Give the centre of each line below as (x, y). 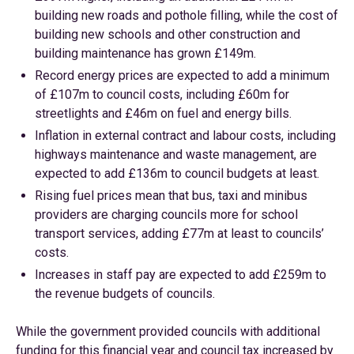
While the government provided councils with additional (168, 331)
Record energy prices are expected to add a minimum (182, 75)
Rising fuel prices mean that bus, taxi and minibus (171, 196)
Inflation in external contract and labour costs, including (185, 136)
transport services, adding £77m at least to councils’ (179, 233)
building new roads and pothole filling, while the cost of (186, 15)
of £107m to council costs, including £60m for (162, 94)
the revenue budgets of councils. (125, 294)
